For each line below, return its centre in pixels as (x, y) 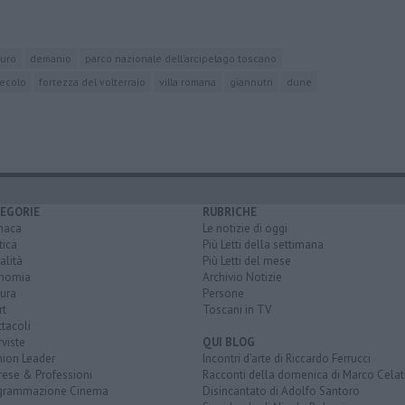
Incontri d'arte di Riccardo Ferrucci (287, 358)
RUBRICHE (230, 212)
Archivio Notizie (242, 277)
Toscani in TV (237, 309)
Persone (223, 293)
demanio (51, 58)
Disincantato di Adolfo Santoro (281, 391)
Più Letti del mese (247, 260)
